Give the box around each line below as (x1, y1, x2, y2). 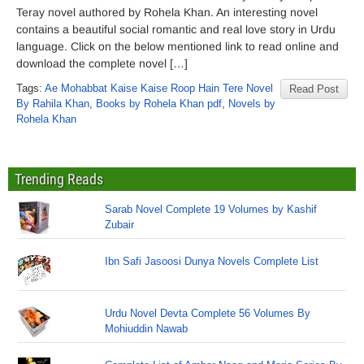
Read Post (289, 83, 339, 95)
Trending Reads (15, 171, 103, 188)
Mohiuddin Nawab (105, 323, 188, 335)
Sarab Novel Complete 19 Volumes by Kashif (105, 203, 318, 215)
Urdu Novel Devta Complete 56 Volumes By (105, 307, 311, 319)
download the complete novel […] (16, 57, 188, 70)
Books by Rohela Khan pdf (96, 97, 222, 110)
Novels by (228, 97, 275, 110)
